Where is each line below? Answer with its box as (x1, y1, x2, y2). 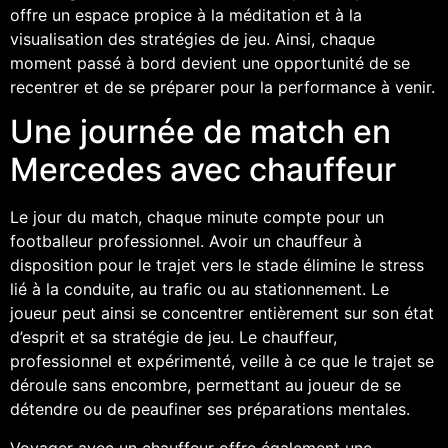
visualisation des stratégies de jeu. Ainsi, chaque (10, 28, 375, 49)
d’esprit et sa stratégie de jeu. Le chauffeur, (10, 327, 337, 348)
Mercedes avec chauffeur (10, 150, 396, 190)
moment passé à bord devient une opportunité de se (10, 52, 410, 73)
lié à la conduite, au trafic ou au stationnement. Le (10, 279, 389, 300)
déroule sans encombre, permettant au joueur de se (10, 375, 401, 396)
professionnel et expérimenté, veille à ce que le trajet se (10, 351, 434, 372)
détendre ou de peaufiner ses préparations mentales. (10, 399, 410, 420)
